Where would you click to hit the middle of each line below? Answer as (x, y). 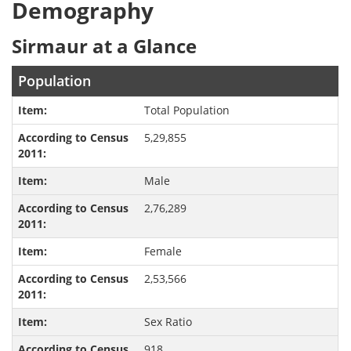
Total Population (186, 110)
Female (163, 251)
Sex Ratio (168, 322)
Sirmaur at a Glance (105, 47)
